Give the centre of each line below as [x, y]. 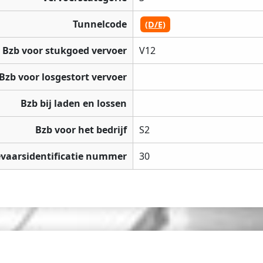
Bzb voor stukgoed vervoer [65, 51]
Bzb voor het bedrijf [81, 130]
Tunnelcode [100, 24]
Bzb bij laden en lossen [74, 104]
